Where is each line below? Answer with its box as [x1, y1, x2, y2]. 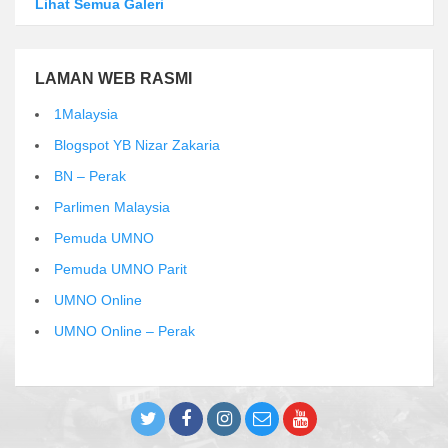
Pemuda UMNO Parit [54, 261, 187, 278]
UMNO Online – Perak [54, 323, 195, 340]
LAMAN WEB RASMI [35, 70, 192, 88]
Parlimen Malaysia [54, 199, 170, 216]
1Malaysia [54, 106, 118, 123]
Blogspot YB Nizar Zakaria [54, 137, 220, 154]
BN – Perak [54, 168, 126, 185]
